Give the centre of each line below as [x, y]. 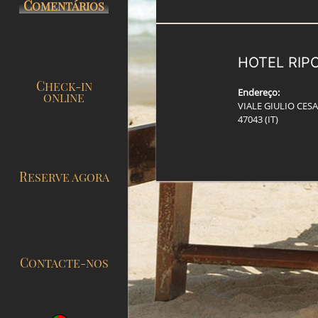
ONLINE [64, 97]
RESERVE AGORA [68, 177]
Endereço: [259, 92]
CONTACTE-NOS [68, 263]
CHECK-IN [40, 85]
